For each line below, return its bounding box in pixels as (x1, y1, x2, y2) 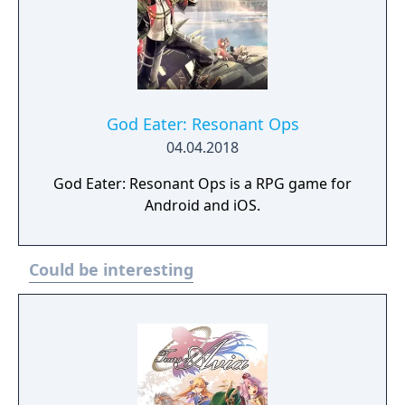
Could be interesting (29, 259, 193, 280)
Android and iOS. (145, 195, 260, 215)
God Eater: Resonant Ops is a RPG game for (53, 174, 352, 193)
